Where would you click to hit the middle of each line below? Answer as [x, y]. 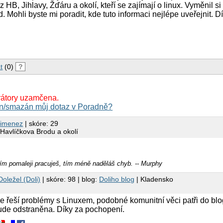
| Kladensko [154, 179]
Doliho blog [117, 179]
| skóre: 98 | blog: [70, 179]
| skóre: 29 [41, 123]
